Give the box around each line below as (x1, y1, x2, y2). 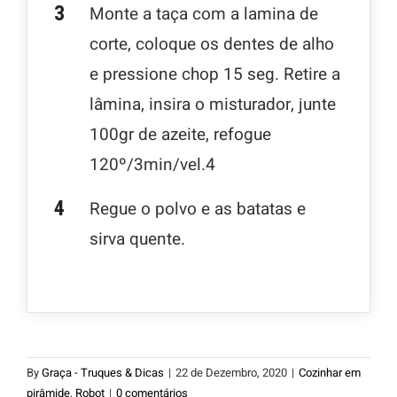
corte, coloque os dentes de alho (90, 31, 334, 57)
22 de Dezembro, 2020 (175, 363, 287, 381)
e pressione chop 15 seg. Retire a (90, 61, 340, 87)
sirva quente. (90, 226, 185, 252)
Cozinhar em (299, 363, 361, 381)
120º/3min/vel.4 (90, 152, 215, 177)
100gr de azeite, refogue (90, 121, 271, 147)
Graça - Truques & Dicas (42, 363, 164, 381)
